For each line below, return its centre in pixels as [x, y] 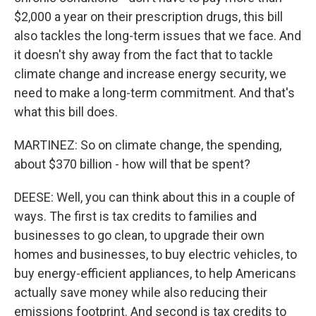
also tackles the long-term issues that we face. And [158, 36]
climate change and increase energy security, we [150, 74]
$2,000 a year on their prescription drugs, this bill [148, 17]
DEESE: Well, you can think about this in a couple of [155, 197]
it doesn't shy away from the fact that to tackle [144, 55]
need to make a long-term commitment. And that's [154, 93]
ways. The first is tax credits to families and [135, 216]
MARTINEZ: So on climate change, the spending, [148, 145]
